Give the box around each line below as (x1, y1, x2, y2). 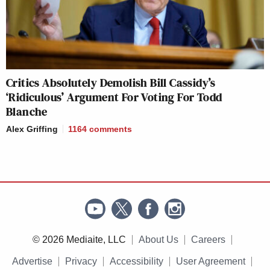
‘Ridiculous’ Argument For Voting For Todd (6, 89, 222, 106)
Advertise (12, 256, 52, 267)
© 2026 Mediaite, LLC (32, 234, 126, 245)
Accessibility (110, 256, 163, 267)
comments (89, 124, 132, 134)
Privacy (65, 256, 97, 267)
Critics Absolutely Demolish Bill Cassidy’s (6, 74, 216, 92)
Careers (190, 234, 225, 245)
